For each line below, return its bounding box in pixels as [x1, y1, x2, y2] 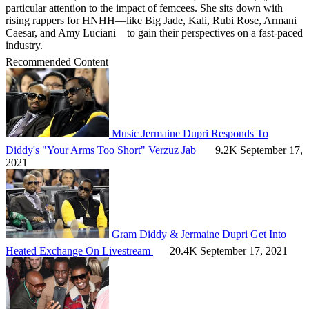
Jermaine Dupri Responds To [141, 127, 268, 139]
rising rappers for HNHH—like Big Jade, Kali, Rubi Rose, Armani [6, 14, 297, 26]
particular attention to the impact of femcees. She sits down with [6, 1, 283, 14]
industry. [6, 39, 43, 51]
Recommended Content [6, 55, 111, 68]
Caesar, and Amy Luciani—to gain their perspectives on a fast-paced [6, 26, 303, 39]
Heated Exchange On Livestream [6, 244, 153, 257]
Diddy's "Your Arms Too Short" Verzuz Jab [6, 143, 199, 156]
